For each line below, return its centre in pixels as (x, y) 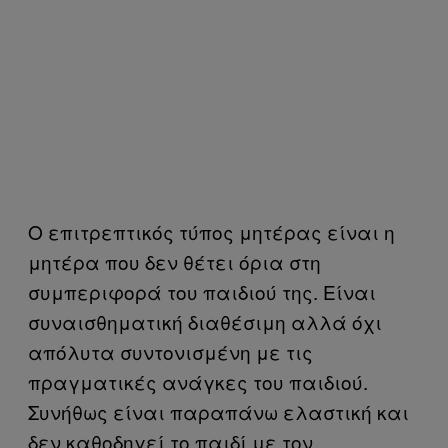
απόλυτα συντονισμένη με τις (170, 351)
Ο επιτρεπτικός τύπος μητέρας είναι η (211, 231)
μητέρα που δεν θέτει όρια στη (174, 261)
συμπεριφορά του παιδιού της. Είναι (202, 291)
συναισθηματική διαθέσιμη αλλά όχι (205, 321)
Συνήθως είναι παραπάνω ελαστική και (218, 411)
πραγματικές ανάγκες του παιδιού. (198, 381)
